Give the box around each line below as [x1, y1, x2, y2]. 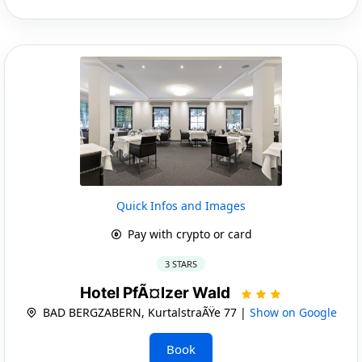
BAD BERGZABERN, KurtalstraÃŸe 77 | [39, 304, 250, 320]
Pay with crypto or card [124, 225, 252, 242]
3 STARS [165, 257, 197, 270]
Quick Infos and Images [116, 197, 246, 213]
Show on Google [249, 304, 337, 320]
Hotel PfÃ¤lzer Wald [80, 283, 234, 302]
